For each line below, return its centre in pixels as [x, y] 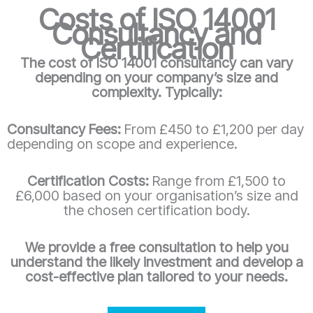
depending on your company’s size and [156, 77]
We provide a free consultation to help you [156, 247]
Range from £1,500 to [217, 181]
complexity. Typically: [156, 92]
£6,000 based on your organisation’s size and [156, 195]
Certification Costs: [88, 181]
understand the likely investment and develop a [156, 262]
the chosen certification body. [156, 210]
